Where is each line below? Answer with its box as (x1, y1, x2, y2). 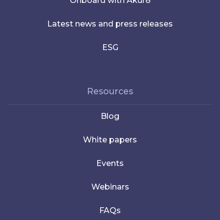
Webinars (91, 182, 129, 192)
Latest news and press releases (47, 19, 173, 28)
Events (96, 158, 124, 168)
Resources (87, 85, 133, 96)
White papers (83, 135, 137, 144)
